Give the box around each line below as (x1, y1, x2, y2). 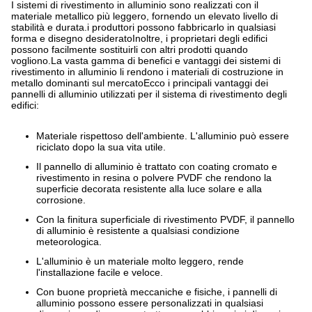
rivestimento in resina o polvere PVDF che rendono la (36, 171, 272, 183)
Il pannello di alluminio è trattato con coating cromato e (36, 160, 277, 172)
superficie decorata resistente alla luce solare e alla (36, 182, 262, 194)
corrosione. (36, 194, 86, 205)
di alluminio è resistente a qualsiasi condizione (36, 224, 240, 236)
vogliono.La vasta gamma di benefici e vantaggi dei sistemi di (11, 54, 281, 66)
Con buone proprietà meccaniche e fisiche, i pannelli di (36, 286, 277, 297)
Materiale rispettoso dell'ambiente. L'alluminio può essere (36, 130, 289, 141)
